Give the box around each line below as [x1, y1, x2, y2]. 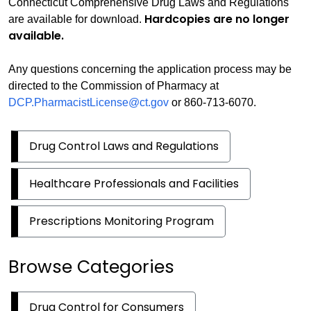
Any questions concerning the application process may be [8, 62, 292, 75]
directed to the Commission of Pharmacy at [8, 79, 219, 92]
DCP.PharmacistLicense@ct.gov [8, 96, 169, 108]
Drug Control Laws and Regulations [29, 137, 219, 154]
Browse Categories [8, 254, 174, 279]
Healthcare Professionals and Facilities [29, 175, 239, 192]
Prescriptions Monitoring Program [29, 212, 214, 229]
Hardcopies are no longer [144, 10, 289, 27]
